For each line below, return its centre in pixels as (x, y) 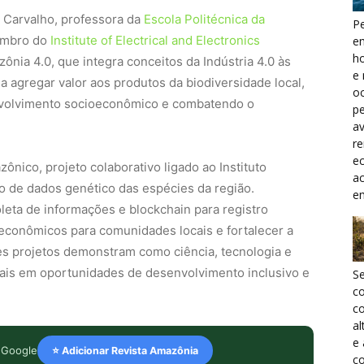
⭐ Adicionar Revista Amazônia (125, 350)
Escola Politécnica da (203, 19)
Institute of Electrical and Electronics (155, 40)
